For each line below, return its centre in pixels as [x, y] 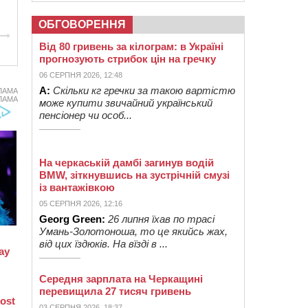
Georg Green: [72, 219]
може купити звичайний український [126, 103]
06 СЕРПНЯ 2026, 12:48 [81, 75]
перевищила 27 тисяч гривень [115, 291]
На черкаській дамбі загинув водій [126, 163]
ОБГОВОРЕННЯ [82, 24]
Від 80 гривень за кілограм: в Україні [131, 46]
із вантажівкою [77, 187]
